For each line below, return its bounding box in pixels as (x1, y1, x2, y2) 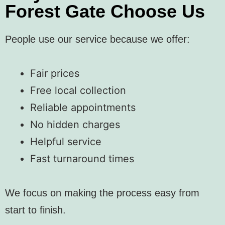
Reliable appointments (30, 101, 136, 114)
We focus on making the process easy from (5, 187, 199, 198)
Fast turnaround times (30, 152, 134, 165)
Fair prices (30, 67, 79, 79)
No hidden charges (30, 118, 120, 131)
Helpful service (30, 135, 101, 148)
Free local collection (30, 84, 126, 96)
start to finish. (5, 204, 66, 215)
